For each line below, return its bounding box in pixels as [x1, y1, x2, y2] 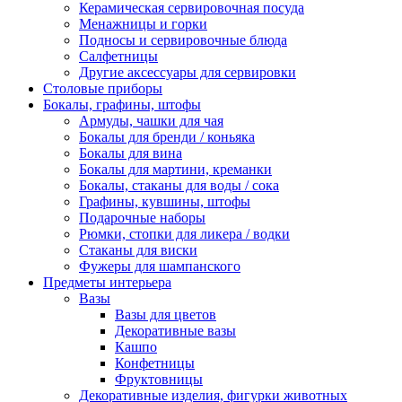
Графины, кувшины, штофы [79, 194, 250, 210]
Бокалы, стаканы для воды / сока [79, 178, 279, 194]
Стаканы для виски [79, 242, 197, 258]
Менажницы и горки [79, 16, 207, 32]
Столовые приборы [43, 81, 162, 97]
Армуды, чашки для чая [79, 113, 223, 129]
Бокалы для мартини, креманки [79, 162, 272, 178]
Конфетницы [115, 355, 195, 371]
